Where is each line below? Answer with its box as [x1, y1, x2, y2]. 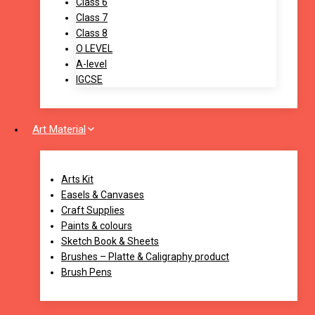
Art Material [32, 123, 86, 136]
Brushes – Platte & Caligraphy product [61, 251, 229, 263]
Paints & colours [61, 220, 132, 232]
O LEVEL [76, 43, 112, 55]
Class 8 [76, 27, 108, 39]
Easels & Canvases [61, 189, 144, 201]
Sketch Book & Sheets [61, 236, 159, 247]
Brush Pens [61, 266, 112, 278]
